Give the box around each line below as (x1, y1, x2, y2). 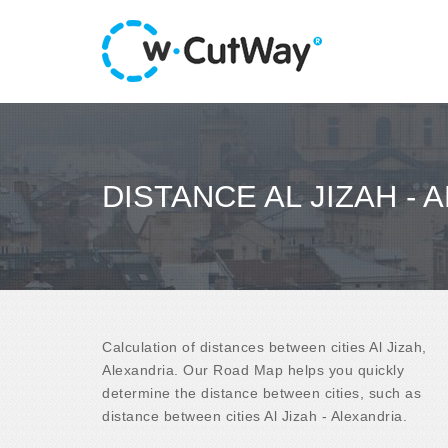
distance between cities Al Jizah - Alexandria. (102, 407, 407, 424)
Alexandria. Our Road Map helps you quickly (102, 361, 404, 378)
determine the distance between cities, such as (102, 384, 421, 401)
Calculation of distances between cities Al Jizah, (102, 338, 427, 355)
